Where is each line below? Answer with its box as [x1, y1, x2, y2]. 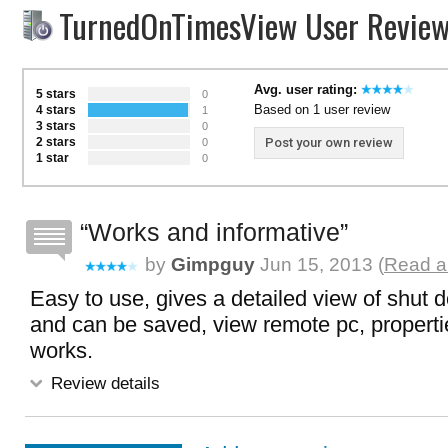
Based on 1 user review [254, 102, 390, 117]
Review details [46, 373, 160, 393]
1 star [36, 151, 69, 165]
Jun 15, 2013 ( [255, 254, 384, 275]
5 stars [36, 87, 76, 101]
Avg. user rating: [254, 82, 361, 97]
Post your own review [265, 135, 393, 150]
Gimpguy [171, 254, 255, 275]
